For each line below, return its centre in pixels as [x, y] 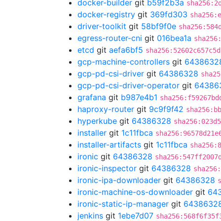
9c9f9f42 [166, 109]
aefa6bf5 [126, 50]
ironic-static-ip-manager [123, 204]
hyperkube [97, 121]
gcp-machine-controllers [124, 62]
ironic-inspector [107, 168]
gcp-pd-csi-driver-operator [129, 85]
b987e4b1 [139, 97]
